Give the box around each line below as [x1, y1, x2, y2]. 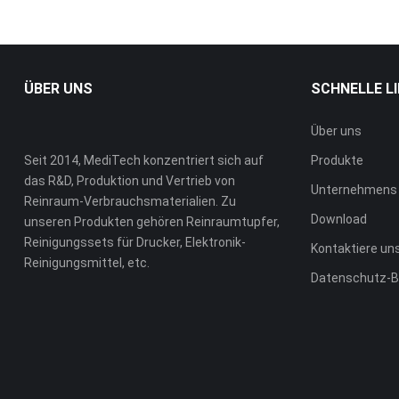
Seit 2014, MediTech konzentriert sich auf [23, 153, 264, 168]
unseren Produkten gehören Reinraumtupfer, [23, 215, 280, 230]
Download [311, 212, 368, 227]
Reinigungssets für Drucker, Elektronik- [23, 235, 246, 250]
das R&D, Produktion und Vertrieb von [23, 174, 235, 189]
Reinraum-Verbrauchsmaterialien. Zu [23, 194, 236, 209]
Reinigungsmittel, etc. [23, 256, 150, 271]
